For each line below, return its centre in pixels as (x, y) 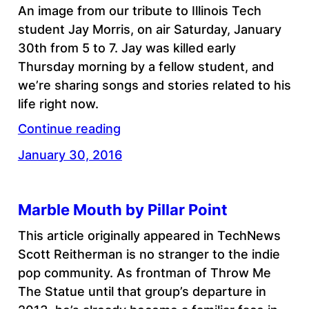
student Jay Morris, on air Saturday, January (149, 30)
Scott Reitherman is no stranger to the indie (149, 254)
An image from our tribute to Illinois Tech (139, 11)
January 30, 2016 (70, 155)
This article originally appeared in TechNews (149, 235)
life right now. (58, 104)
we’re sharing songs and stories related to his (154, 86)
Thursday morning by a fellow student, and (146, 67)
